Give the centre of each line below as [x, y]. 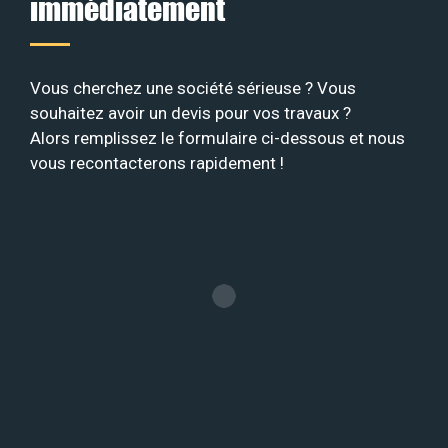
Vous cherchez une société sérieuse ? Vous [193, 88]
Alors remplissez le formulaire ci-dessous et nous [217, 138]
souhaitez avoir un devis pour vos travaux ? [190, 113]
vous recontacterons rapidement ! [157, 163]
